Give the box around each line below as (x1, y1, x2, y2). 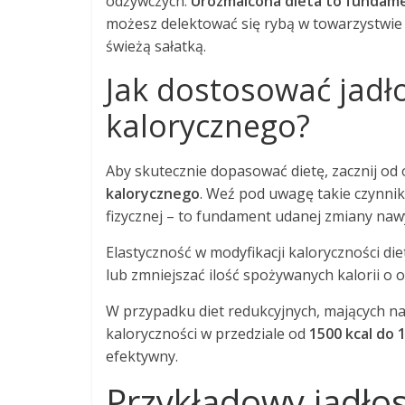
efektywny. (106, 346, 178, 366)
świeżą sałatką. (106, 36, 206, 56)
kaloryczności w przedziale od (106, 324, 309, 344)
